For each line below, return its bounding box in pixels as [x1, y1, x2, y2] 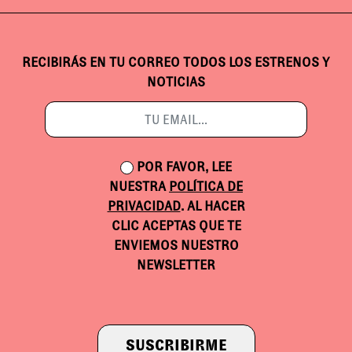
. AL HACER [180, 199, 245, 214]
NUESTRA [109, 179, 169, 195]
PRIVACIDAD [107, 199, 181, 214]
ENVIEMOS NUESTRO [113, 238, 239, 254]
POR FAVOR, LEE [137, 159, 232, 175]
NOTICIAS [147, 75, 205, 90]
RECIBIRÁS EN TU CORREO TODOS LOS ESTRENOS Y [22, 55, 330, 71]
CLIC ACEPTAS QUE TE [111, 218, 241, 234]
